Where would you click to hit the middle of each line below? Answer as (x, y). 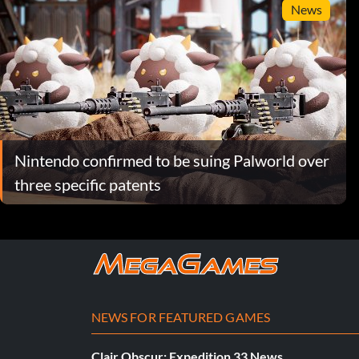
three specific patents (88, 184)
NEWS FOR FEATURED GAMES (181, 317)
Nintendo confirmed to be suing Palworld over (172, 160)
